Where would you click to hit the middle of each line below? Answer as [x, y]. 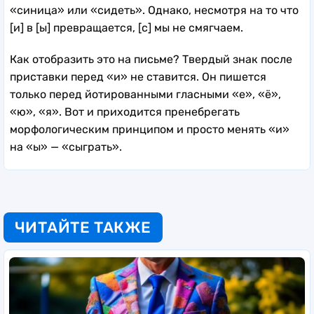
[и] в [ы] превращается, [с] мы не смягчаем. [127, 28]
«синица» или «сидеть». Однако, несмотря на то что [154, 11]
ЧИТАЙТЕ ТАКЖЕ [83, 228]
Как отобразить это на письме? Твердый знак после [151, 60]
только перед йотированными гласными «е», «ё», [145, 95]
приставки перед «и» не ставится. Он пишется [138, 77]
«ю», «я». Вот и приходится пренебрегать [125, 112]
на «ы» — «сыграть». [66, 147]
